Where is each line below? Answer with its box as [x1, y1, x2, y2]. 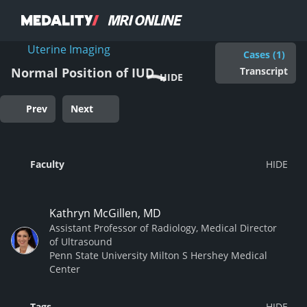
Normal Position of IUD [11, 64, 154, 81]
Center [49, 262, 80, 275]
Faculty [30, 157, 64, 171]
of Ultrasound [49, 235, 112, 248]
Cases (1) [243, 47, 285, 61]
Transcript [240, 64, 288, 77]
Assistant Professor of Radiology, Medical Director [49, 221, 277, 234]
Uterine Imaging [27, 42, 110, 57]
